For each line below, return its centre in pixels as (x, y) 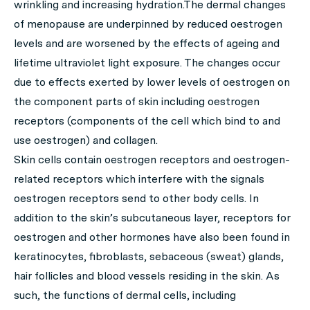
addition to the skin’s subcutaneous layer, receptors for (152, 218)
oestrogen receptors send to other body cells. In (136, 199)
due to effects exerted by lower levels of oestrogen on (152, 82)
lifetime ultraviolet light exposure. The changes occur (147, 63)
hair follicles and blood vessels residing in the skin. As (147, 276)
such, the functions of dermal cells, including (125, 295)
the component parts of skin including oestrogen (137, 102)
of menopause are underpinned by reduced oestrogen (148, 24)
